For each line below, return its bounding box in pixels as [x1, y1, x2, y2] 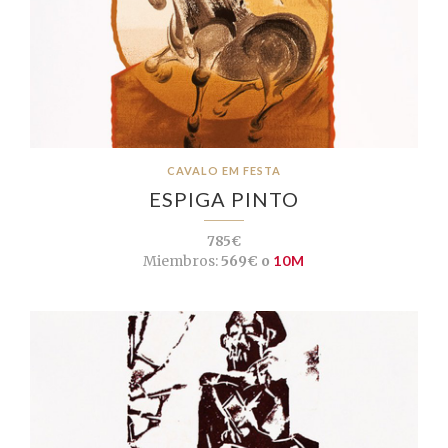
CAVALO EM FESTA [167, 164, 281, 178]
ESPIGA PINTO [149, 187, 299, 212]
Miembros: [143, 252, 218, 271]
